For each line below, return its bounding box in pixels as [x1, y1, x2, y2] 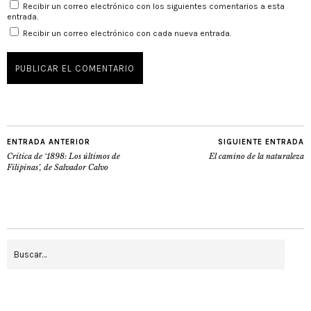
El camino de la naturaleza [209, 151, 304, 161]
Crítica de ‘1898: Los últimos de [7, 151, 120, 161]
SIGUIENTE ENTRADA [218, 137, 304, 146]
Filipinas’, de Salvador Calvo [7, 162, 108, 172]
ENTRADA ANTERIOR [7, 137, 90, 146]
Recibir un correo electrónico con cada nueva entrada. [23, 28, 231, 38]
